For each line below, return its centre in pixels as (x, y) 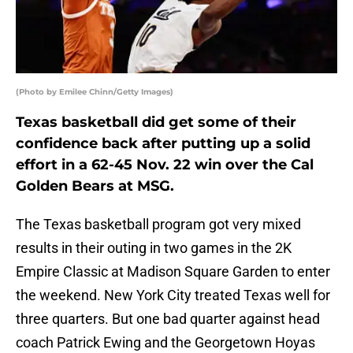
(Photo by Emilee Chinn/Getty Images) (95, 92)
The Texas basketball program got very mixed (158, 225)
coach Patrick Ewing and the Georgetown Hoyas (165, 343)
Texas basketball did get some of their (156, 123)
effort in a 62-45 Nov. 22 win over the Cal (165, 165)
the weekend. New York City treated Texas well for (173, 295)
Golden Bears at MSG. (95, 186)
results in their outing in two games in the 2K (154, 248)
